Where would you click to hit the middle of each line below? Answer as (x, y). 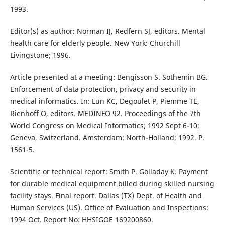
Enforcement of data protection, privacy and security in (103, 89)
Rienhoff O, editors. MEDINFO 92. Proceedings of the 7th (105, 113)
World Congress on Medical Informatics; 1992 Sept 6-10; (104, 125)
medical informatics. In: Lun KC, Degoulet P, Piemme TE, (104, 101)
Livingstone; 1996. (40, 55)
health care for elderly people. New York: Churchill (95, 43)
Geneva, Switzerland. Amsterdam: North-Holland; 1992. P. (107, 137)
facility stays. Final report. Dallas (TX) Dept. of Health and (106, 195)
